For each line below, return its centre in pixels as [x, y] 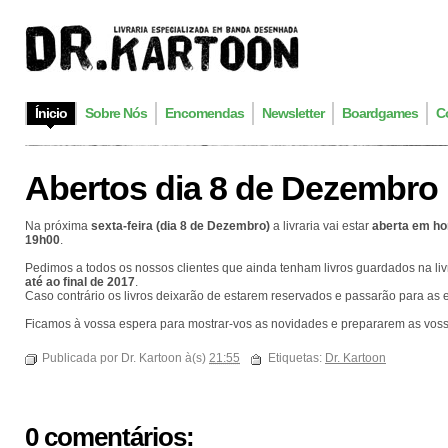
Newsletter [293, 113]
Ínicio [51, 113]
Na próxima [58, 226]
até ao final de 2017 [80, 282]
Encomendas [204, 113]
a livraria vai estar [321, 226]
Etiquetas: [296, 358]
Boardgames [380, 113]
